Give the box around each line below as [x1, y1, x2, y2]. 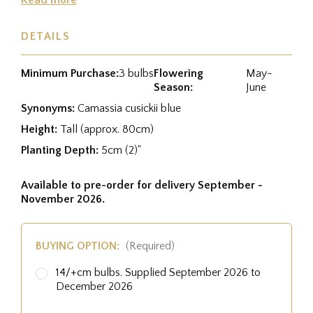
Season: [154, 80, 196, 94]
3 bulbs [119, 66, 154, 80]
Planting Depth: [21, 143, 101, 156]
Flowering [154, 66, 203, 80]
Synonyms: [21, 101, 78, 115]
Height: [21, 122, 60, 136]
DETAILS [21, 29, 71, 43]
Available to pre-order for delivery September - [21, 178, 263, 191]
